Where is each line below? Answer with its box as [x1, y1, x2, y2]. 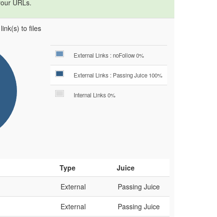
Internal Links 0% [74, 91, 115, 99]
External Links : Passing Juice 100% [74, 71, 162, 79]
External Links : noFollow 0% [74, 51, 144, 59]
